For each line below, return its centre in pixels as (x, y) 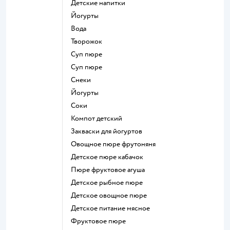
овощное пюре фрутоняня (116, 144)
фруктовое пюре (101, 221)
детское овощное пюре (111, 195)
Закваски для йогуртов (109, 131)
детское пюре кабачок (110, 157)
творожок (88, 41)
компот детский (99, 118)
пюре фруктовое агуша (111, 169)
